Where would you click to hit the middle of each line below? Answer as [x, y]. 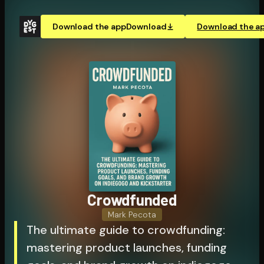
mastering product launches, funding [127, 247]
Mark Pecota [132, 214]
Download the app [89, 27]
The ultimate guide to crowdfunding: [126, 230]
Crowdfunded [132, 199]
